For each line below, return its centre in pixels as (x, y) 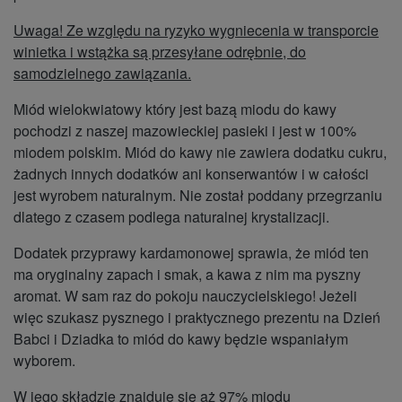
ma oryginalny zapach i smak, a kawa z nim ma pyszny (187, 275)
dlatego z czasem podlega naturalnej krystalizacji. (171, 217)
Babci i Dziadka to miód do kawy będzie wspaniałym (181, 339)
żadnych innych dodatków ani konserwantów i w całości (191, 174)
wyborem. (44, 361)
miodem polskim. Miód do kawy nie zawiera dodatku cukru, (200, 153)
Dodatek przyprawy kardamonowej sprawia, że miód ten (191, 253)
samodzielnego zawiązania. (102, 74)
